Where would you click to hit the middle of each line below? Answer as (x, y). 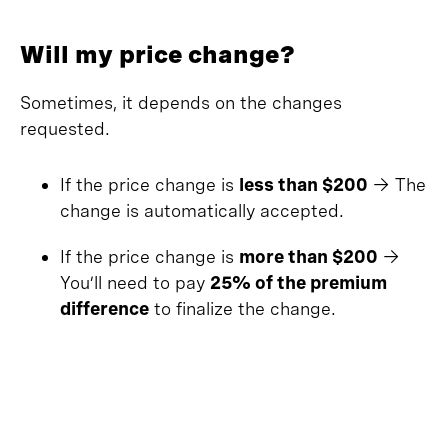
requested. (65, 128)
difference (104, 308)
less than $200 (303, 184)
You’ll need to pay (135, 282)
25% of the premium (298, 282)
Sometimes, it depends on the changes (181, 102)
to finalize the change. (242, 308)
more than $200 (308, 256)
